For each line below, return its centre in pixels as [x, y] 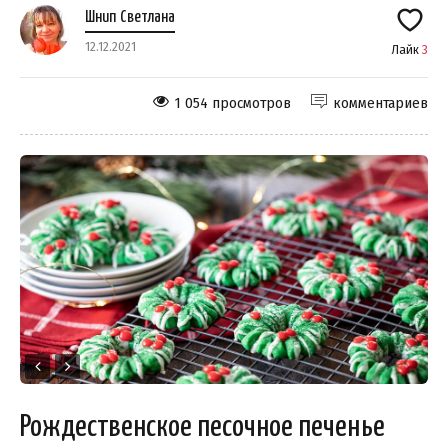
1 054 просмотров [233, 102]
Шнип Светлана [130, 17]
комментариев [380, 102]
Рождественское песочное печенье [202, 427]
